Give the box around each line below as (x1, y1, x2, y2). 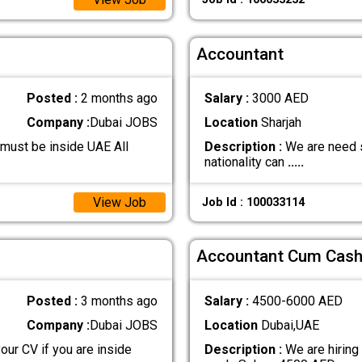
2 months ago (81, 90, 158, 107)
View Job (92, 194, 146, 210)
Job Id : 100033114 (201, 195, 305, 209)
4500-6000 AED (251, 293, 343, 309)
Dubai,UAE (257, 317, 319, 333)
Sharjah (257, 115, 301, 131)
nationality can (204, 154, 288, 170)
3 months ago (81, 293, 158, 309)
